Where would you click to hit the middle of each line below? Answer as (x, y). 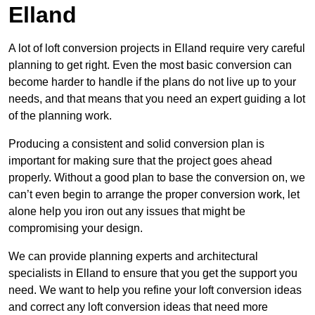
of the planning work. (60, 116)
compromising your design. (76, 229)
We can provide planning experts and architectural (133, 257)
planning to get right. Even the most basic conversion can (150, 65)
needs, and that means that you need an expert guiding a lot (157, 99)
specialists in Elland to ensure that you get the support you (153, 274)
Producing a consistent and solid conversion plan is (136, 144)
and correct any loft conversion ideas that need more (138, 307)
